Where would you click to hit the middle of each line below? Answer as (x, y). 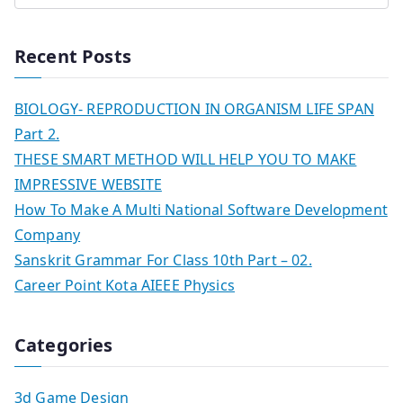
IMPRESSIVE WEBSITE (88, 184)
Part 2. (37, 134)
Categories (64, 345)
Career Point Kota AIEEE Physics (125, 285)
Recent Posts (73, 56)
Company (48, 234)
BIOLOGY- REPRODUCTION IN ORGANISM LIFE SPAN (194, 108)
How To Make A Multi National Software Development (201, 209)
